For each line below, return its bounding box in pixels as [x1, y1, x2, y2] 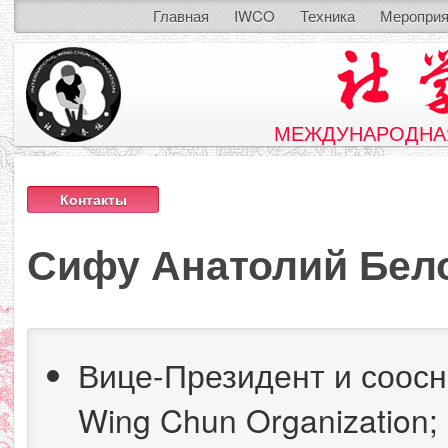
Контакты [59, 189, 127, 209]
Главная [152, 5, 209, 26]
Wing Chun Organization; [78, 397, 438, 442]
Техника [299, 5, 355, 26]
